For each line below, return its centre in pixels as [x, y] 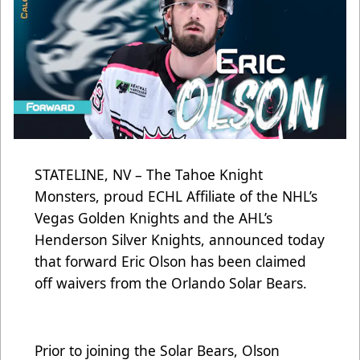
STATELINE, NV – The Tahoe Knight [149, 174]
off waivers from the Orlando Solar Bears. [175, 282]
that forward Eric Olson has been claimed [170, 261]
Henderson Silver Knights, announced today [180, 239]
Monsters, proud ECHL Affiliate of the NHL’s [176, 196]
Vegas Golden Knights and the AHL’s [153, 217]
